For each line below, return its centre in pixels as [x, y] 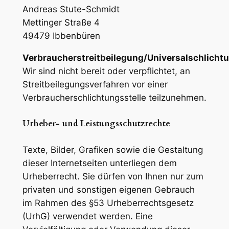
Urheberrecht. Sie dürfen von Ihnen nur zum [113, 176]
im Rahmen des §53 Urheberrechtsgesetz [108, 203]
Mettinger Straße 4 [61, 22]
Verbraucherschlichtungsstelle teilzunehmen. [114, 97]
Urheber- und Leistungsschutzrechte [96, 123]
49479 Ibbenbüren [61, 36]
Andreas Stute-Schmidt [71, 9]
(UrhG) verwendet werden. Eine [87, 216]
